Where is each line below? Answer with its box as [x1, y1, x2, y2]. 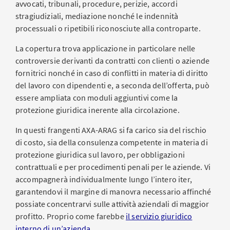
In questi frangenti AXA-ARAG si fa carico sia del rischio [15, 125, 207, 135]
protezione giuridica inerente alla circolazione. [15, 105, 180, 115]
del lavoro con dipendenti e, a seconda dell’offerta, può [15, 80, 209, 90]
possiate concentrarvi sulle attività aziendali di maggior [15, 199, 209, 209]
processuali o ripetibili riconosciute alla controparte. [15, 23, 201, 33]
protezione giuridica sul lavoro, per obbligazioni [15, 149, 185, 160]
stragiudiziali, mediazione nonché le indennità [15, 11, 179, 21]
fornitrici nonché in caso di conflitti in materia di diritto [15, 68, 208, 78]
